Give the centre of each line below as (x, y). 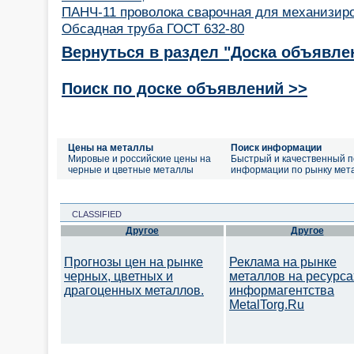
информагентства (282, 290)
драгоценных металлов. (134, 290)
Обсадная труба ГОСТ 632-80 (153, 28)
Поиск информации (276, 148)
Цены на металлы (111, 148)
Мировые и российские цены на (139, 159)
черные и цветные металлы (131, 170)
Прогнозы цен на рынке (134, 262)
